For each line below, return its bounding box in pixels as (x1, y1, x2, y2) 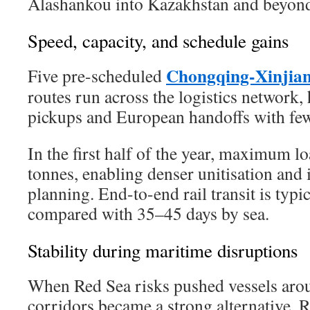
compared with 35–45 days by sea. (28, 201, 269, 225)
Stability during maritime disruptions (28, 238, 298, 263)
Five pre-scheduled (28, 64, 166, 87)
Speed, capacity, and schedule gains (28, 28, 289, 53)
